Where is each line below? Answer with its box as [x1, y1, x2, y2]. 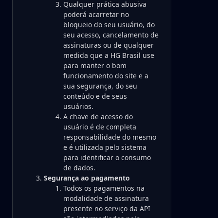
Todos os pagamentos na [63, 183, 145, 193]
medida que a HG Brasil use [63, 51, 154, 60]
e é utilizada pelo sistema [63, 143, 146, 152]
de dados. [63, 163, 95, 172]
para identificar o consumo [63, 153, 151, 162]
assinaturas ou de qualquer [63, 40, 154, 50]
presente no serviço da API [63, 204, 150, 213]
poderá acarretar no [63, 10, 129, 19]
